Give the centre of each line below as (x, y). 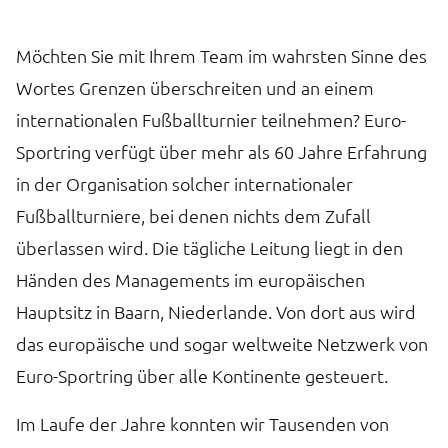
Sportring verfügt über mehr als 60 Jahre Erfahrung (221, 151)
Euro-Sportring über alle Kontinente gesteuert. (202, 375)
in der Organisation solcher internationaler (184, 183)
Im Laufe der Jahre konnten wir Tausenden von (202, 423)
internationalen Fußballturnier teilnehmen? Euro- (211, 119)
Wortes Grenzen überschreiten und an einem (195, 87)
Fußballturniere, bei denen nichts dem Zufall (193, 215)
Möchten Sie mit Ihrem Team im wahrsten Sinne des (221, 55)
